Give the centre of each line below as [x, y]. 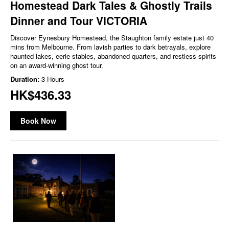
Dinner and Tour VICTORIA [79, 20]
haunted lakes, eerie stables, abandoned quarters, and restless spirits [113, 56]
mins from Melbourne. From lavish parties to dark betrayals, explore [110, 47]
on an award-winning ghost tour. [57, 65]
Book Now [38, 120]
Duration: [26, 79]
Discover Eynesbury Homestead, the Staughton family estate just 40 [112, 37]
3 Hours [53, 79]
